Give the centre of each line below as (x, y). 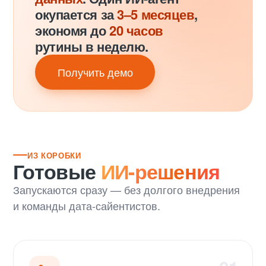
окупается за (76, 14)
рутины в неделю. (92, 46)
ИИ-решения (160, 171)
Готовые (57, 171)
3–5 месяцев (156, 14)
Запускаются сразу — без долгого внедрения (126, 189)
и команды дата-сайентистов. (87, 205)
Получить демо (95, 72)
